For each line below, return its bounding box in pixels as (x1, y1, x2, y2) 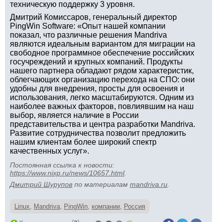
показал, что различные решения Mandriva (10, 31, 167, 39)
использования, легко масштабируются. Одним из (10, 93, 194, 102)
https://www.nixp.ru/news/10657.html (10, 169, 124, 177)
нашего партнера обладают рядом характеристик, (10, 66, 194, 75)
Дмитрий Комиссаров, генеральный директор (10, 13, 177, 21)
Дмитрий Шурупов (10, 180, 72, 188)
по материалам (72, 180, 130, 188)
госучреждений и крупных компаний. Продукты (10, 57, 183, 66)
